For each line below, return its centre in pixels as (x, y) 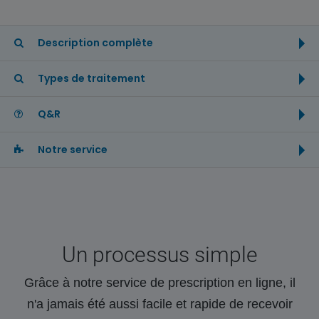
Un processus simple (159, 255)
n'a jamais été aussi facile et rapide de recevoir (159, 304)
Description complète (94, 43)
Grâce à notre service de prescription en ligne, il (159, 283)
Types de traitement (90, 78)
